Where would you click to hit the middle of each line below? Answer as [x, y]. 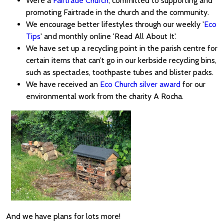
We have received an [63, 84]
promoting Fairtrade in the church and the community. [117, 12]
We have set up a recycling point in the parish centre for [122, 48]
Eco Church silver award [140, 84]
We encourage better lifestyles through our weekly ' [115, 24]
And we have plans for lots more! [63, 216]
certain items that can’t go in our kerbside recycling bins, [121, 60]
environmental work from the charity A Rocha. [105, 96]
